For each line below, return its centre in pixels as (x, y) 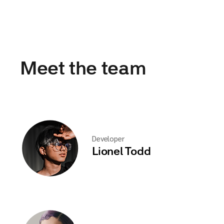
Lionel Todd (121, 152)
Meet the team (83, 69)
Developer (108, 138)
